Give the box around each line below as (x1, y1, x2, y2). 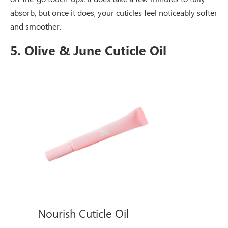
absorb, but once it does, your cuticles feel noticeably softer (10, 7, 217, 18)
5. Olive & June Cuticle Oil (10, 41, 166, 59)
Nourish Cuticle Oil (38, 206, 129, 220)
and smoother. (10, 20, 61, 32)
